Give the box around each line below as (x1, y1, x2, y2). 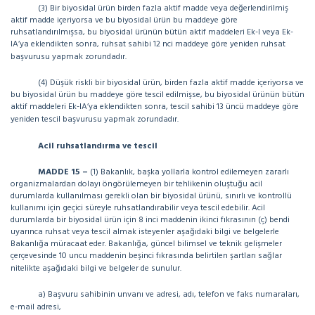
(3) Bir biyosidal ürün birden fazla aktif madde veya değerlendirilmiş (38, 1, 288, 15)
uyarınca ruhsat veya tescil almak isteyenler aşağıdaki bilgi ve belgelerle (11, 225, 279, 239)
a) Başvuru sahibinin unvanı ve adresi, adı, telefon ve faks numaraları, (38, 288, 300, 302)
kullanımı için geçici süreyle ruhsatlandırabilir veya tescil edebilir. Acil (11, 201, 265, 215)
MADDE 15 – (38, 165, 88, 179)
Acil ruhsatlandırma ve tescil (38, 139, 157, 153)
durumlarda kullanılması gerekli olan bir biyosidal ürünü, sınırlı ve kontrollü (11, 189, 292, 203)
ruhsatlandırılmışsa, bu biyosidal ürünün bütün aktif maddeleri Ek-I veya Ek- (11, 25, 293, 39)
